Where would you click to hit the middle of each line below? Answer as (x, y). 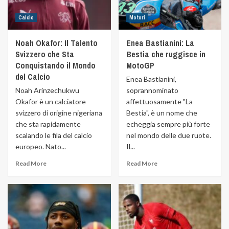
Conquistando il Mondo (55, 65)
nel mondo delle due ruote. (168, 135)
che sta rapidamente (48, 124)
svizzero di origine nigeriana (59, 113)
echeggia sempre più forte (168, 124)
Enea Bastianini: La (160, 43)
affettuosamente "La (159, 101)
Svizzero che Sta (45, 54)
